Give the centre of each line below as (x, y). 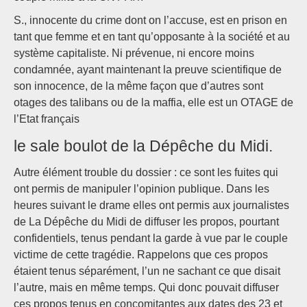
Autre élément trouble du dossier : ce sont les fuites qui (146, 173)
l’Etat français (47, 119)
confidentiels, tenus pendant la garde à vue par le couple (151, 238)
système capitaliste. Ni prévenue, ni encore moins (134, 53)
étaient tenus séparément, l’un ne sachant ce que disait (147, 271)
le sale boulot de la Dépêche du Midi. (143, 146)
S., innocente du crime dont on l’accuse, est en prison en (150, 21)
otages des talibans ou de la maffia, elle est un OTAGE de (153, 103)
